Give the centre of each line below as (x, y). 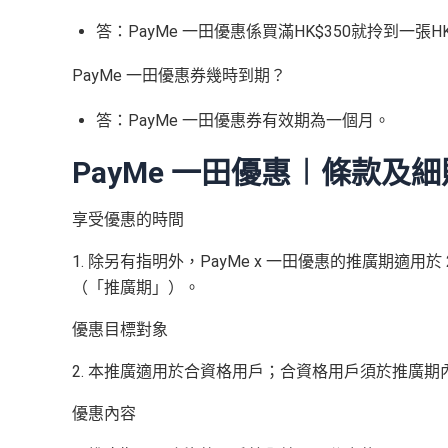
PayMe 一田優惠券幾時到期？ (179, 76)
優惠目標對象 (120, 329)
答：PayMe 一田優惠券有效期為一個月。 (243, 121)
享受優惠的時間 (128, 219)
